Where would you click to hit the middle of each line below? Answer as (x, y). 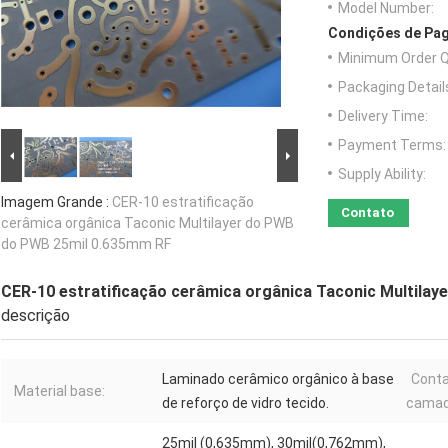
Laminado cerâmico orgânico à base (278, 379)
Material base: (59, 391)
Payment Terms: (392, 145)
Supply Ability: (382, 174)
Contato (367, 213)
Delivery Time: (383, 116)
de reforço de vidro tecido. (245, 403)
